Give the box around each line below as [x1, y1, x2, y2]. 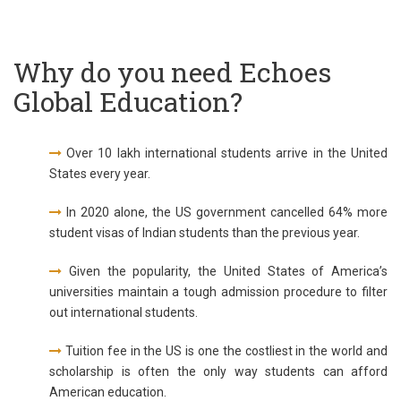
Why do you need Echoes [13, 55, 331, 90]
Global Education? [13, 84, 243, 120]
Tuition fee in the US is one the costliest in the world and [62, 344, 388, 359]
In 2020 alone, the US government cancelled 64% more [62, 205, 388, 220]
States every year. [49, 166, 150, 182]
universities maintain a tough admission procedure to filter [49, 285, 388, 300]
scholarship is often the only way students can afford [49, 364, 388, 380]
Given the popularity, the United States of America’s [62, 264, 388, 279]
